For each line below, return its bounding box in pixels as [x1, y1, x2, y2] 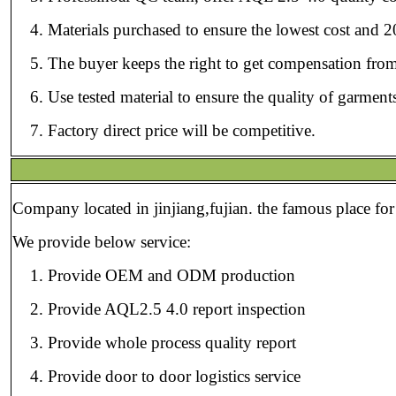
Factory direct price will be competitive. [48, 120, 316, 140]
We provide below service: [12, 232, 191, 251]
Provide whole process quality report [48, 332, 296, 352]
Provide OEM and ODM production [48, 265, 295, 285]
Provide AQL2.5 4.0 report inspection [48, 299, 306, 318]
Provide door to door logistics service [48, 366, 301, 385]
